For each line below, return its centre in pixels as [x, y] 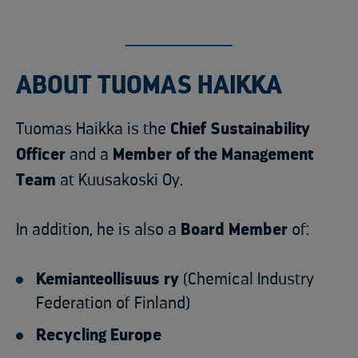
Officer [43, 155]
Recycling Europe [99, 336]
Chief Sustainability [240, 129]
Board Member [234, 230]
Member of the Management [213, 155]
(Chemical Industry [247, 280]
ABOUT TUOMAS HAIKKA [149, 86]
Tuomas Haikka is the [93, 129]
